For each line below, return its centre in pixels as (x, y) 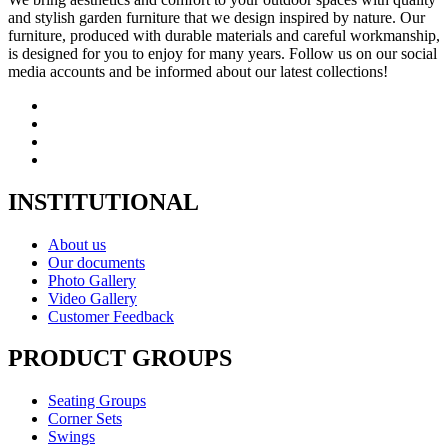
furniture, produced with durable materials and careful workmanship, (224, 35)
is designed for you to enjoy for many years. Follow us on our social (222, 53)
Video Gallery (92, 298)
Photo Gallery (92, 280)
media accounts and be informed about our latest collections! (198, 71)
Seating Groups (97, 401)
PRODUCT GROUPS (120, 358)
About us (77, 244)
